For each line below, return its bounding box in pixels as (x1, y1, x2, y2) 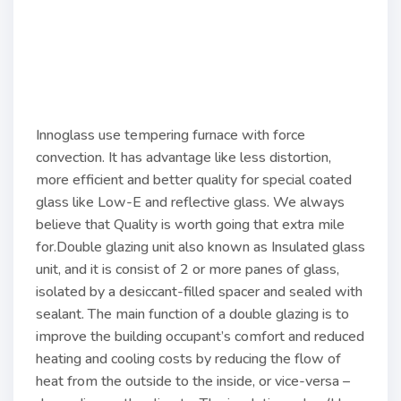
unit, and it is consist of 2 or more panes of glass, (36, 260, 339, 279)
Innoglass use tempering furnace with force (36, 125, 305, 145)
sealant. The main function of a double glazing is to (36, 304, 349, 324)
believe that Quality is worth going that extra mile (36, 215, 345, 235)
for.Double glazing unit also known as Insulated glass (36, 237, 365, 257)
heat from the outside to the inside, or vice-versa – (36, 371, 350, 391)
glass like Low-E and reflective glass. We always (36, 192, 345, 212)
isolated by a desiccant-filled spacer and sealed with (36, 282, 363, 302)
